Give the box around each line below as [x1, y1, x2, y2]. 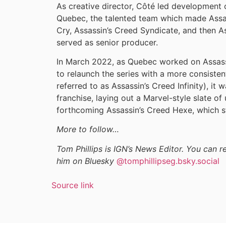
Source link [51, 180, 94, 191]
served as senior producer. [56, 37, 158, 47]
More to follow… [56, 124, 119, 135]
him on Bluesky [56, 155, 117, 166]
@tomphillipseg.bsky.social [117, 155, 219, 166]
